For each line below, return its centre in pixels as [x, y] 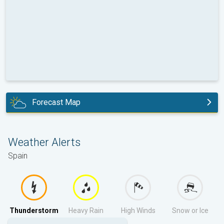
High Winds [138, 210]
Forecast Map [56, 102]
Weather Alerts [44, 142]
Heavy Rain [86, 210]
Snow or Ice [190, 210]
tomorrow [31, 125]
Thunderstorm [34, 210]
